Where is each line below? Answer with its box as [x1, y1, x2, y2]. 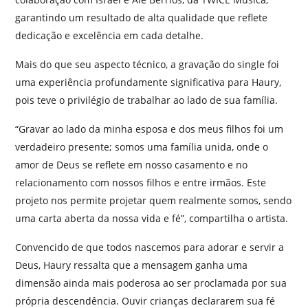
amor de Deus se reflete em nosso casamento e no [15, 158, 247, 172]
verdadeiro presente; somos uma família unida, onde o [15, 140, 268, 154]
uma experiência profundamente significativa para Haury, [15, 76, 281, 89]
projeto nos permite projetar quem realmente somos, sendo [15, 194, 291, 208]
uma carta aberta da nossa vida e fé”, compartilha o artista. [15, 212, 288, 225]
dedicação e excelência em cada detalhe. [15, 29, 203, 43]
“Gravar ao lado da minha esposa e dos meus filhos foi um [15, 122, 283, 136]
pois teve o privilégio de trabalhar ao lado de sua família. [15, 93, 278, 107]
